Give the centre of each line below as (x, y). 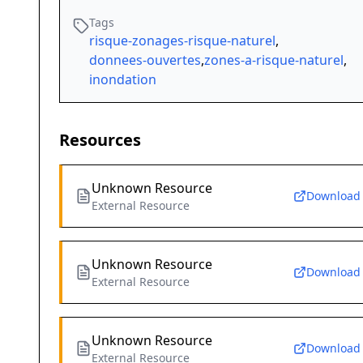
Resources (100, 140)
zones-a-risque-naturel (274, 60)
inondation (123, 80)
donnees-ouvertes (145, 60)
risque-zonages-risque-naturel (182, 41)
